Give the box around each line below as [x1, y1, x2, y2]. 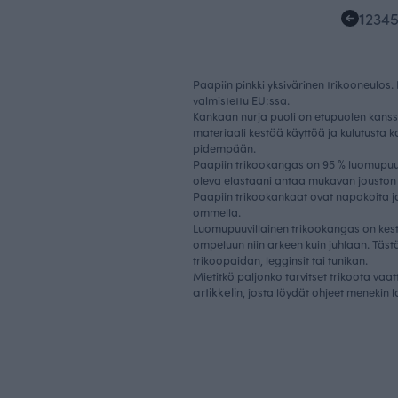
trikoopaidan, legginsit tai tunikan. [193, 251, 368, 267]
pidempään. [193, 139, 256, 155]
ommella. [193, 203, 241, 219]
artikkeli [193, 283, 236, 300]
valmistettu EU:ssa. [193, 92, 290, 107]
